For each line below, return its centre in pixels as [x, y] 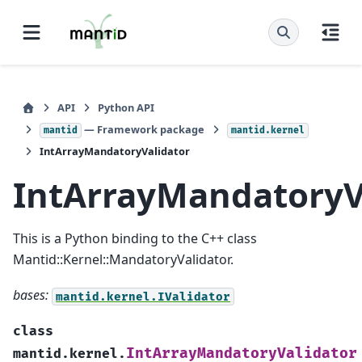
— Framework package [143, 129]
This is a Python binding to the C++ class [135, 238]
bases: [31, 295]
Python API [126, 107]
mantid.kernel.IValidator [143, 297]
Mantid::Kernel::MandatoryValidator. [123, 259]
